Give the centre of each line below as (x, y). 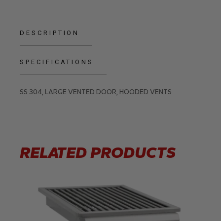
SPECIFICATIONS (57, 62)
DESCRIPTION (50, 33)
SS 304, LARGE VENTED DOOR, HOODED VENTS (96, 92)
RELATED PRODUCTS (98, 153)
